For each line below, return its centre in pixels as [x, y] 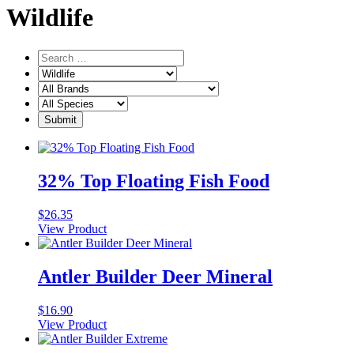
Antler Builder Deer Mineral [155, 276]
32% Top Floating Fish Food [154, 181]
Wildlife [50, 18]
